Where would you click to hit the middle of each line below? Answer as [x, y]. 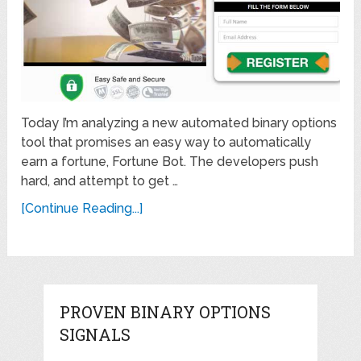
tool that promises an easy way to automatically [166, 142]
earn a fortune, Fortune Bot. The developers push [170, 161]
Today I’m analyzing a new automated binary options [179, 122]
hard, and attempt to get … [100, 180]
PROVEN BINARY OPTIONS [165, 311]
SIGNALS [95, 334]
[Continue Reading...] [82, 208]
